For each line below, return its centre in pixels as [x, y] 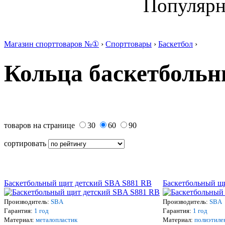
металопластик [57, 220]
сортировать [26, 144]
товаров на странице [40, 126]
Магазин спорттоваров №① [51, 44]
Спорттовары [129, 44]
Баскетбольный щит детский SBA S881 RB [78, 183]
